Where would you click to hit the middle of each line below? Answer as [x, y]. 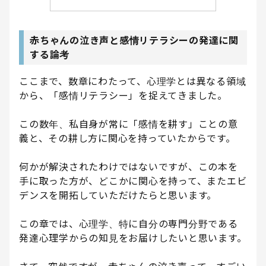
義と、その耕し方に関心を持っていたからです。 [127, 139]
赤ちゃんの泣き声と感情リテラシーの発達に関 [134, 41]
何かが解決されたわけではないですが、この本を [129, 167]
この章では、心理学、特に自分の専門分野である [129, 224]
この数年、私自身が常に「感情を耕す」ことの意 [129, 124]
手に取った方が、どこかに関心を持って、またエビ [133, 181]
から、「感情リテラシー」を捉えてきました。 [123, 96]
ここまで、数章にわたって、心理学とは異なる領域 [133, 82]
